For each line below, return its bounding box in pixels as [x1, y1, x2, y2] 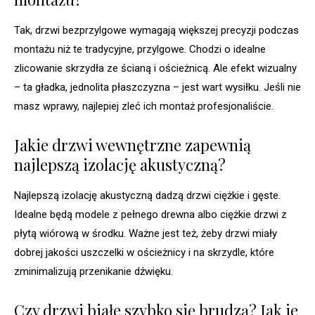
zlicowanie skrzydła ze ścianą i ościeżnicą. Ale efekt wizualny [14, 62, 297, 75]
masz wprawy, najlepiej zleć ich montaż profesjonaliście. [14, 100, 274, 113]
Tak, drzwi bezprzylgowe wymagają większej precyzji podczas [14, 24, 299, 37]
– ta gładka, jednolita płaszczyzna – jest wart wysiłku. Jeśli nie [14, 81, 301, 94]
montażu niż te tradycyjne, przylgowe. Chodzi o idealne [14, 43, 266, 56]
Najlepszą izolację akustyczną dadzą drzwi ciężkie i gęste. [14, 189, 281, 202]
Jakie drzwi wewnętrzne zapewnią [14, 134, 251, 156]
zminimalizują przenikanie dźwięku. [14, 265, 173, 278]
